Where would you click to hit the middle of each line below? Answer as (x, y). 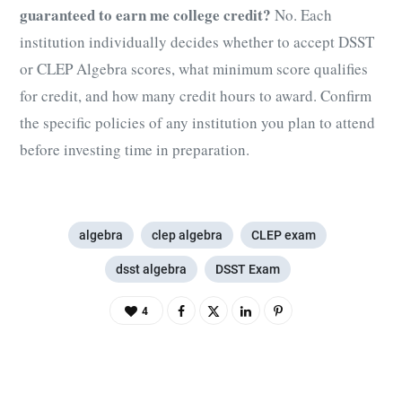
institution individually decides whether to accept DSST (197, 41)
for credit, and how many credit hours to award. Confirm (196, 95)
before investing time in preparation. (135, 149)
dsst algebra (151, 269)
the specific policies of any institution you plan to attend (197, 122)
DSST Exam (247, 269)
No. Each (301, 14)
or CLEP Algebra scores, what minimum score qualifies (194, 68)
